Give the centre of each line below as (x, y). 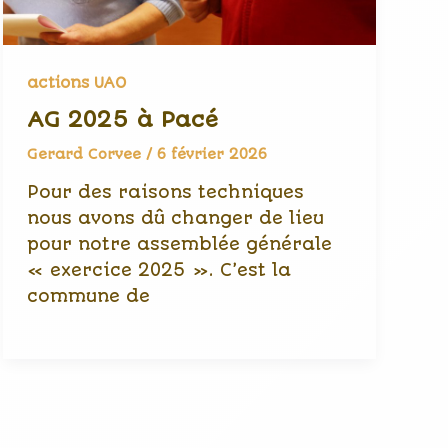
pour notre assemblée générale (179, 244)
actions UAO (76, 82)
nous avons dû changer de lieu (175, 218)
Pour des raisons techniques (165, 192)
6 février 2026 (211, 154)
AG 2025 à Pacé (122, 120)
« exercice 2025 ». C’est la (158, 270)
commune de (88, 296)
